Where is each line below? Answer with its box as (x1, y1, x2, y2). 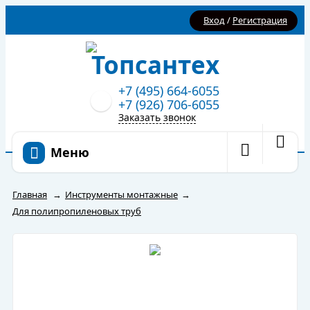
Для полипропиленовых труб (12, 205, 141, 217)
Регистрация (232, 14, 287, 26)
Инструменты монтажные (65, 188, 178, 201)
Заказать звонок (118, 111, 196, 124)
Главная (12, 188, 47, 201)
